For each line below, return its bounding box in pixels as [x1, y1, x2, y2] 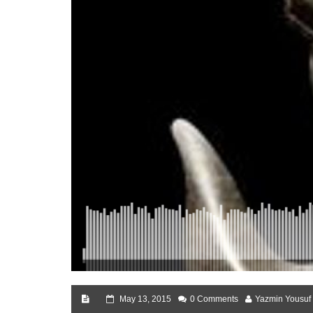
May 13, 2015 [119, 294, 171, 305]
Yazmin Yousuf [255, 294, 311, 305]
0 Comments [190, 294, 238, 305]
